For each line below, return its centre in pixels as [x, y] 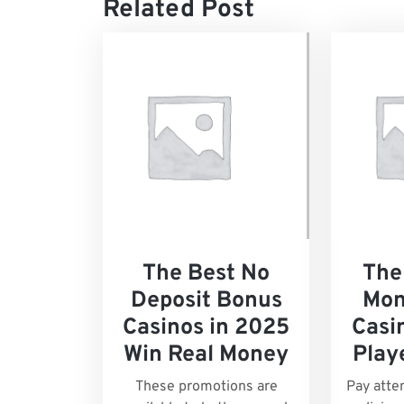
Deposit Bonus [206, 302]
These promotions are [206, 387]
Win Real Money [207, 356]
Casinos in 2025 [207, 329]
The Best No [207, 275]
